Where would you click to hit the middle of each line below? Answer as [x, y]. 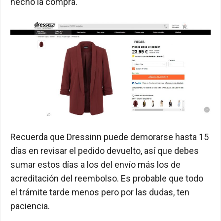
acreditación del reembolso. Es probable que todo [107, 179]
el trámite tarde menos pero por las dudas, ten [100, 192]
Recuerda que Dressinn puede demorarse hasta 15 [110, 137]
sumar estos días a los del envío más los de [95, 165]
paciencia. [30, 206]
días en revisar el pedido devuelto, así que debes [105, 151]
